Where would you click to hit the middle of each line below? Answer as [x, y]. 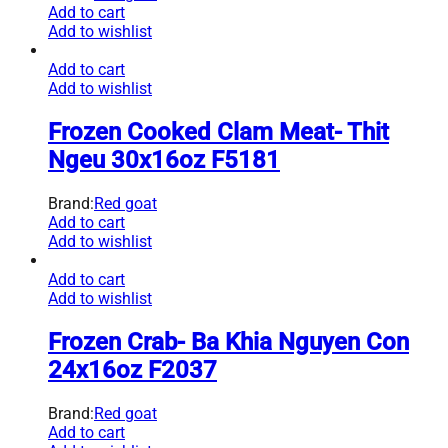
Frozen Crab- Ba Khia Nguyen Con [228, 341]
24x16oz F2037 [132, 369]
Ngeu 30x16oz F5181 [164, 159]
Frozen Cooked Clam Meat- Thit [218, 131]
